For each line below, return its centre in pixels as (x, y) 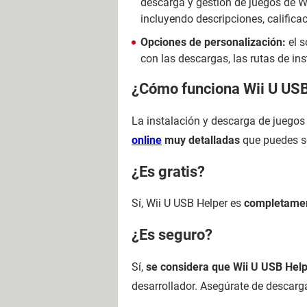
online (147, 140)
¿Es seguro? (172, 235)
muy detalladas (201, 140)
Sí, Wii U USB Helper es (188, 203)
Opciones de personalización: (213, 42)
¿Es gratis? (168, 171)
